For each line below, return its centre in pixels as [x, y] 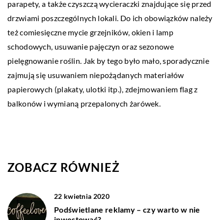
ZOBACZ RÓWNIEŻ [64, 167]
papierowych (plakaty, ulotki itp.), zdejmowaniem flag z [103, 89]
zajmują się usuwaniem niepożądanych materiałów [96, 75]
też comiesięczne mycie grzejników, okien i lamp [91, 32]
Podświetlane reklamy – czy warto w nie [127, 209]
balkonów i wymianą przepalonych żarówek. [84, 103]
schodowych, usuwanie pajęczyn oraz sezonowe [91, 46]
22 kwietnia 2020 [82, 196]
